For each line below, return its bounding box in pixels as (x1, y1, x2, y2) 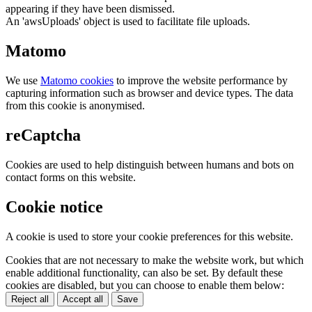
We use (6, 74, 40, 86)
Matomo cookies (40, 74, 114, 86)
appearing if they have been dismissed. (6, 3, 175, 15)
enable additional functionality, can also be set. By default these (6, 266, 283, 279)
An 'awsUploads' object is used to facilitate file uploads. (6, 15, 250, 28)
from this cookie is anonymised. (6, 99, 145, 111)
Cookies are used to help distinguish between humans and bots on (6, 158, 294, 171)
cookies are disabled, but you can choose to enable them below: (6, 279, 284, 291)
